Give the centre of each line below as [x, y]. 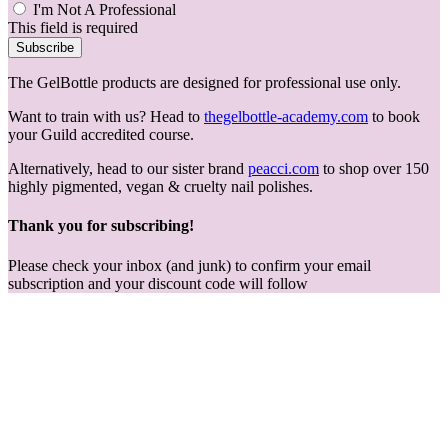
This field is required [73, 28]
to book [394, 117]
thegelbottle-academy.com [286, 117]
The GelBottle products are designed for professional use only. [204, 83]
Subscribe [45, 48]
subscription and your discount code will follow [158, 283]
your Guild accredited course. [101, 135]
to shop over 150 [374, 169]
